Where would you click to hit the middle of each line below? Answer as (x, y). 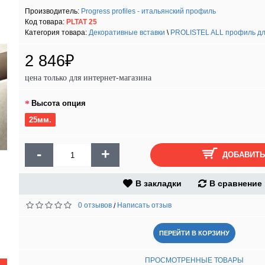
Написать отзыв (144, 205)
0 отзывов (95, 205)
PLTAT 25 (82, 22)
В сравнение (236, 183)
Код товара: (46, 22)
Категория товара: (57, 33)
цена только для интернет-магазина (88, 78)
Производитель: (53, 11)
